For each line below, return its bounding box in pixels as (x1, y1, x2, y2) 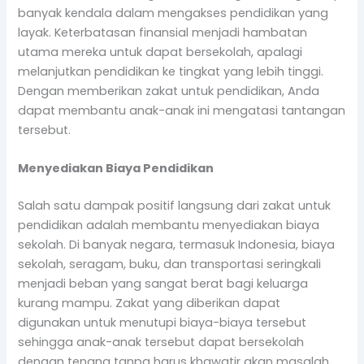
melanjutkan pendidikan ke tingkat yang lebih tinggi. (18, 63, 324, 80)
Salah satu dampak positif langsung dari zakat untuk (18, 197, 331, 214)
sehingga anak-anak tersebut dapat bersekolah (18, 334, 305, 351)
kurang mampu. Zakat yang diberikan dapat (18, 295, 281, 312)
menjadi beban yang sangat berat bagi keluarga (18, 275, 309, 292)
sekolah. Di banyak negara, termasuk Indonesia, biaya (18, 236, 336, 253)
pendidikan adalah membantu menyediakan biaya (18, 217, 320, 234)
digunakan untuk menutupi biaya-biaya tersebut (18, 314, 307, 331)
